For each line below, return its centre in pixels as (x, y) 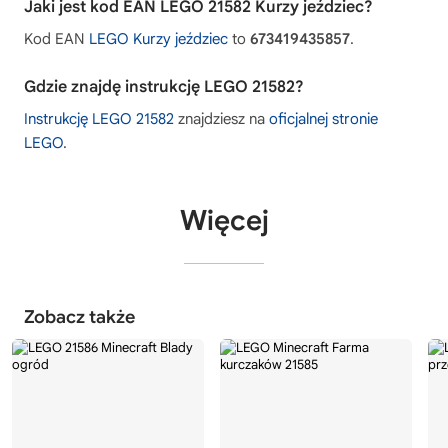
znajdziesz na (221, 118)
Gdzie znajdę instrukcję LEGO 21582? (164, 86)
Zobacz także (79, 316)
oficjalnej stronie (323, 118)
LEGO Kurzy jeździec (158, 38)
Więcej (224, 220)
